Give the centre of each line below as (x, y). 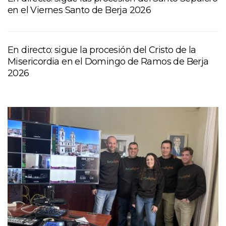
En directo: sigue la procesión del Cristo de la (102, 50)
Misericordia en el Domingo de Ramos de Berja (108, 62)
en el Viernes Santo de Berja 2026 (79, 10)
